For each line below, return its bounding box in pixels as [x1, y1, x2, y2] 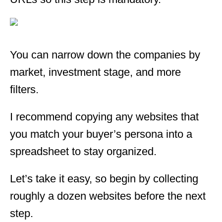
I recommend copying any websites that [10, 110, 199, 123]
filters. [10, 83, 39, 96]
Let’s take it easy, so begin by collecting [10, 172, 198, 185]
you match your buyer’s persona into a [10, 127, 192, 140]
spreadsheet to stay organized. [10, 145, 157, 158]
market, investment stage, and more [10, 65, 181, 78]
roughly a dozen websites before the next [10, 189, 206, 202]
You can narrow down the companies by [10, 48, 200, 61]
